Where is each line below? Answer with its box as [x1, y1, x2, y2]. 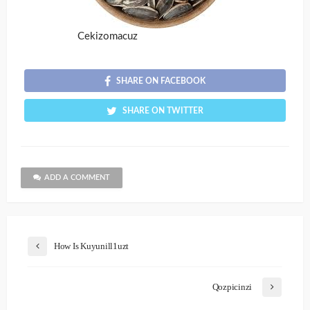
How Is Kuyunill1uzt [54, 240, 129, 251]
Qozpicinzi [212, 281, 252, 292]
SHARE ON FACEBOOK [116, 76, 206, 85]
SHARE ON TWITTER [122, 106, 203, 115]
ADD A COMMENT [44, 173, 110, 181]
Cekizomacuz [77, 30, 138, 42]
